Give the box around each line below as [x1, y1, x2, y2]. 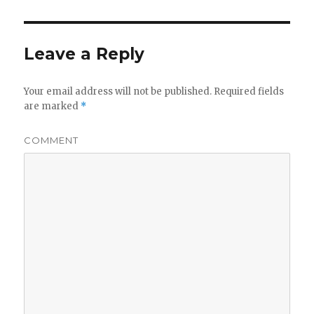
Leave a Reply [24, 44, 145, 64]
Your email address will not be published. [24, 86, 212, 98]
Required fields [212, 86, 285, 98]
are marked [24, 100, 81, 113]
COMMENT [24, 135, 79, 146]
